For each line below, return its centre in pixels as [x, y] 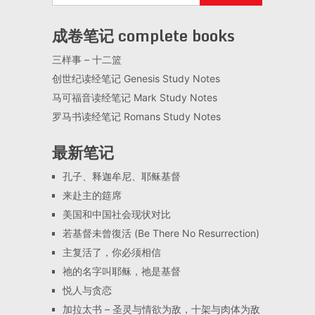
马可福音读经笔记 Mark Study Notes [134, 98]
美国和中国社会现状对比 [116, 214]
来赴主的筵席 [92, 195]
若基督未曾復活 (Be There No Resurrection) [161, 233]
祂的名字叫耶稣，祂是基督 [121, 271]
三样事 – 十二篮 [86, 60]
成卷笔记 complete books [143, 36]
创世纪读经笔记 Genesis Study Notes [136, 79]
